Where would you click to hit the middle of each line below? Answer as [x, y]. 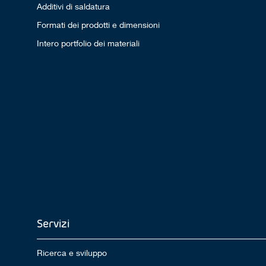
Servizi [53, 223]
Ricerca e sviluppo [72, 253]
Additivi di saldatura [74, 7]
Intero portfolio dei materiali [88, 43]
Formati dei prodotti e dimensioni [99, 25]
